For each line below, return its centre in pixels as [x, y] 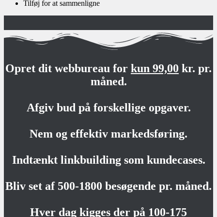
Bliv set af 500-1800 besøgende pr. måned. [108, 186]
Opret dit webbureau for [68, 69]
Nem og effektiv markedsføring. [108, 134]
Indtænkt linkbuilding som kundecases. [108, 160]
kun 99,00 [155, 69]
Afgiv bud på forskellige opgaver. [108, 108]
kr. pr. [195, 69]
